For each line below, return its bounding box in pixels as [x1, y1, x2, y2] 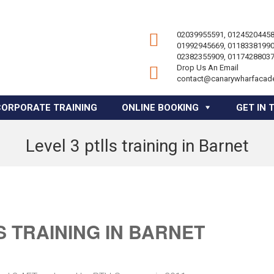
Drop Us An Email [177, 63, 239, 72]
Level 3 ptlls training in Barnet [25, 136, 249, 156]
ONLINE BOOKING [122, 102, 199, 113]
